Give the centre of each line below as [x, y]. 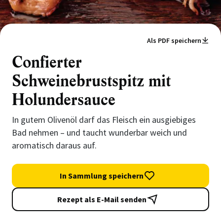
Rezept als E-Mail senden [102, 199]
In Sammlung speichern [102, 176]
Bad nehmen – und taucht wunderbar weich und [99, 132]
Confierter [47, 62]
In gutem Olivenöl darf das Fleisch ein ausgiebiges [104, 120]
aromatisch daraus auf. [54, 145]
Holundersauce [64, 100]
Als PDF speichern [174, 40]
